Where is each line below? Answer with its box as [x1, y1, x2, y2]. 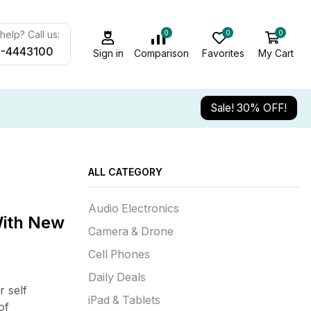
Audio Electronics [88, 202, 179, 216]
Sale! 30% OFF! [210, 101, 287, 115]
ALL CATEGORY [88, 165, 162, 178]
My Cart [258, 47, 294, 59]
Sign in [92, 47, 124, 59]
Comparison [134, 47, 190, 59]
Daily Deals [88, 271, 146, 285]
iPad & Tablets [88, 294, 160, 308]
